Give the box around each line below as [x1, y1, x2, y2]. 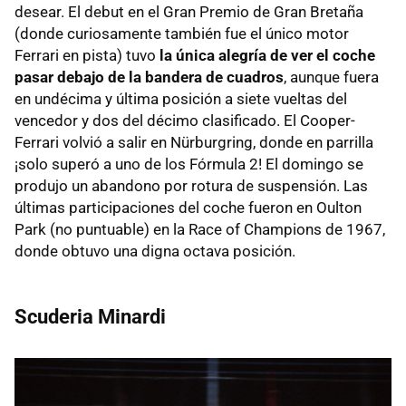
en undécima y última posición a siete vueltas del [14, 89, 347, 108]
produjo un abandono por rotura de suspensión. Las [14, 176, 368, 195]
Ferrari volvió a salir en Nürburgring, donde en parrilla [14, 132, 373, 151]
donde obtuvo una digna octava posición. [14, 241, 295, 260]
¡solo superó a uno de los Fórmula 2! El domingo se [14, 154, 363, 173]
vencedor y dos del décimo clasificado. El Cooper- [14, 111, 355, 130]
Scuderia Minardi [14, 304, 166, 328]
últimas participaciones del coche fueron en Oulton [14, 198, 362, 217]
